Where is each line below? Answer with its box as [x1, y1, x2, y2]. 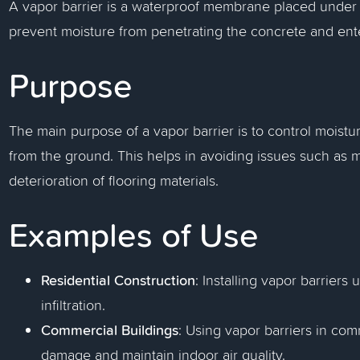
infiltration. [41, 295, 106, 315]
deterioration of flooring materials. [9, 170, 219, 190]
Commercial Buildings [41, 319, 179, 340]
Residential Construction [41, 269, 196, 290]
